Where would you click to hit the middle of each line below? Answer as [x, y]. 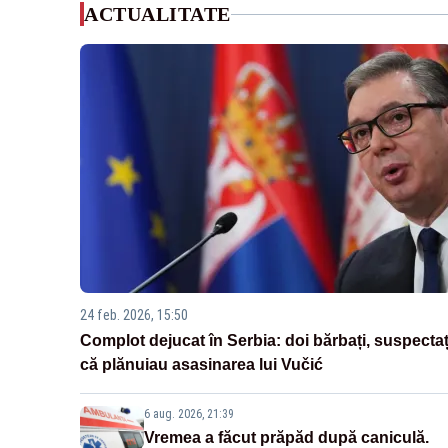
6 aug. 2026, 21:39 [189, 414]
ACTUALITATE [157, 14]
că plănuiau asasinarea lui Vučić [201, 365]
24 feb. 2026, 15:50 [134, 315]
